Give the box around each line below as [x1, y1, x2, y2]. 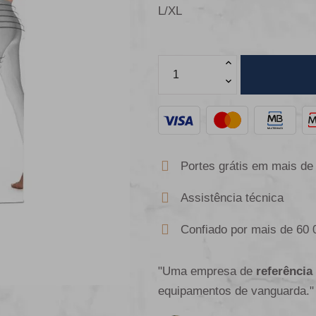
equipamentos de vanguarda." [158, 284, 314, 298]
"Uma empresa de [158, 265, 256, 279]
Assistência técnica [181, 191, 284, 205]
